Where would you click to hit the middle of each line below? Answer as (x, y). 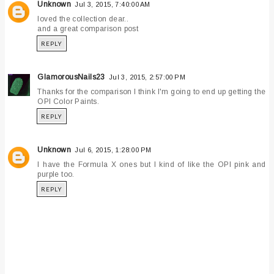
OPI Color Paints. (68, 102)
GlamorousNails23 (71, 77)
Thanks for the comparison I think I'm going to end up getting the (152, 92)
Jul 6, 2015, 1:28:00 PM (113, 150)
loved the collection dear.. (83, 19)
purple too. (56, 175)
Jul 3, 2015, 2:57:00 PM (147, 77)
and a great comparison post (88, 29)
